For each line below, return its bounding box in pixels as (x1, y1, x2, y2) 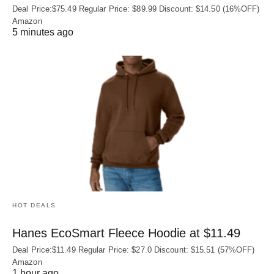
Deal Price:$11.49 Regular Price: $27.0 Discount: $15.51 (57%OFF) (12, 245, 255, 254)
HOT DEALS (12, 201, 56, 209)
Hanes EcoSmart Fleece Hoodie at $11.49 (12, 226, 240, 240)
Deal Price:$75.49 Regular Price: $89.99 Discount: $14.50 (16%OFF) (12, 4, 260, 14)
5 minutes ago (12, 27, 73, 38)
